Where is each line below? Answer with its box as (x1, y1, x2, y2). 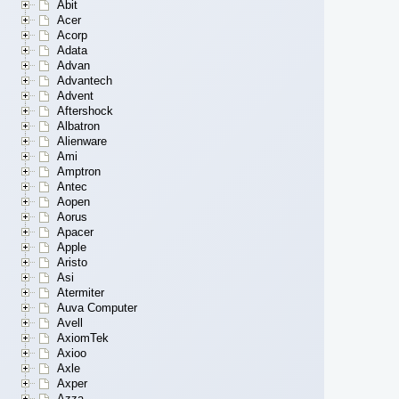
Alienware (57, 134, 107, 149)
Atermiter (57, 286, 104, 300)
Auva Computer (57, 301, 137, 315)
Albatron (57, 119, 100, 134)
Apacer (57, 225, 94, 240)
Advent (57, 89, 94, 103)
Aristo (57, 256, 87, 270)
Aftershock (57, 104, 113, 118)
